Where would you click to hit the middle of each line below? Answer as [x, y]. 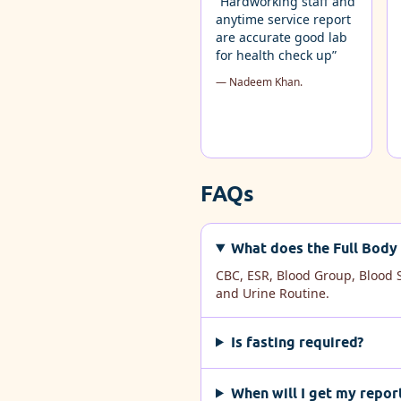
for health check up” [276, 55]
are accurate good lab [282, 37]
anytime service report [283, 19]
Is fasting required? [297, 342]
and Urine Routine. [273, 293]
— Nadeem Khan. [259, 81]
